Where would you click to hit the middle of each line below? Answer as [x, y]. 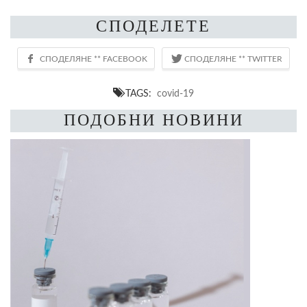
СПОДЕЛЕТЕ [153, 26]
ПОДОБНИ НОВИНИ [153, 120]
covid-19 [175, 93]
